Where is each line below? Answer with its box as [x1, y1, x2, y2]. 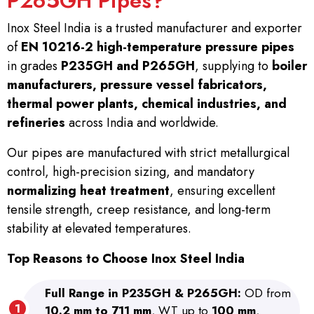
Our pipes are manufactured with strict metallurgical [7, 144, 289, 163]
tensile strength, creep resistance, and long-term [7, 200, 271, 219]
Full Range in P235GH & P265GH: [45, 284, 245, 301]
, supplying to [195, 57, 272, 76]
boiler [272, 57, 307, 76]
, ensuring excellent [170, 182, 275, 200]
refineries [7, 114, 65, 132]
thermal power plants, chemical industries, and [7, 95, 287, 114]
